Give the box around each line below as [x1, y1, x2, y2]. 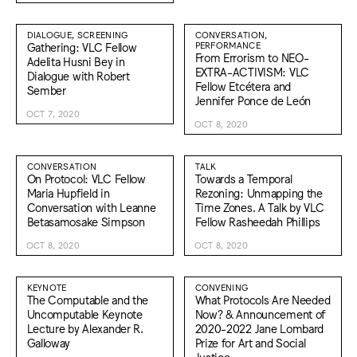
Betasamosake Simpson [26, 214, 145, 229]
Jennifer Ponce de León [194, 93, 312, 108]
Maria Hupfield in [26, 186, 110, 200]
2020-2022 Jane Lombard [194, 321, 324, 335]
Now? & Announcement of [194, 307, 326, 321]
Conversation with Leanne [26, 200, 156, 214]
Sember [26, 83, 66, 97]
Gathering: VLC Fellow [26, 40, 137, 54]
